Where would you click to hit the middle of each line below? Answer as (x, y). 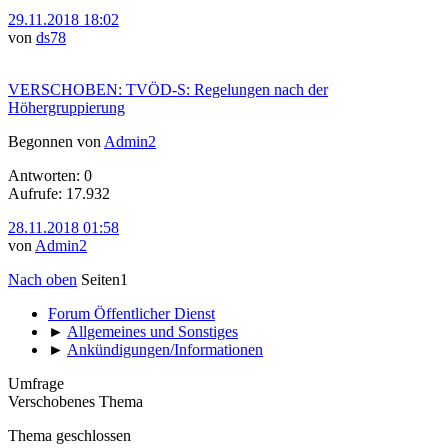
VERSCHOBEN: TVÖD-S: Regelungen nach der (168, 89)
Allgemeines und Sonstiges (152, 331)
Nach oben (42, 279)
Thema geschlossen (69, 435)
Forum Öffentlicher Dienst (131, 313)
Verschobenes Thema (75, 401)
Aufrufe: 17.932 (59, 193)
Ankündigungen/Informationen (165, 349)
